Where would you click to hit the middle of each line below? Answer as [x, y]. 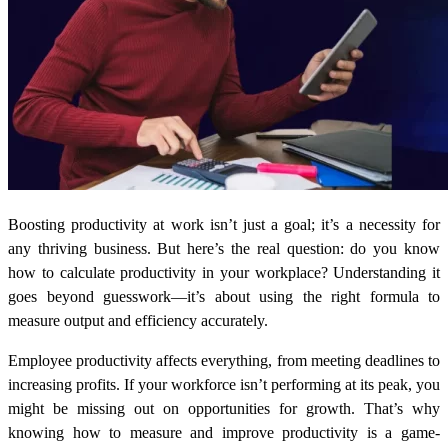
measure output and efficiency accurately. [138, 321]
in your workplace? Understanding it [318, 273]
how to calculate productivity [102, 273]
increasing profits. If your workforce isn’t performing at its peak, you [224, 385]
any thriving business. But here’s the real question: [179, 249]
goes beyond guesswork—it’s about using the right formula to [224, 297]
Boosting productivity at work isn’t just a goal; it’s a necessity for [224, 225]
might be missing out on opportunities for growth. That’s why [224, 409]
